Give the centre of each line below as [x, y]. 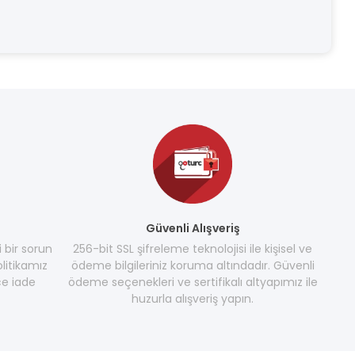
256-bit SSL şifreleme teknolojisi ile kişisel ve [193, 249]
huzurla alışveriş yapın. [193, 299]
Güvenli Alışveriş [193, 228]
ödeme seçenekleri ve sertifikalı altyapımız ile [193, 282]
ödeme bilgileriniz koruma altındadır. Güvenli [193, 265]
